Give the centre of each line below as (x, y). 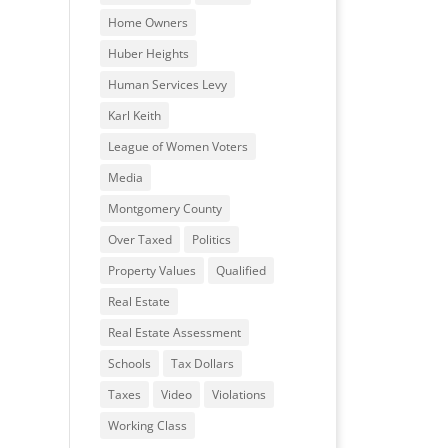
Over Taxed (139, 239)
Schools (129, 363)
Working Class (147, 425)
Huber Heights (148, 53)
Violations (238, 394)
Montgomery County (164, 208)
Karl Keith (134, 115)
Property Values (151, 270)
